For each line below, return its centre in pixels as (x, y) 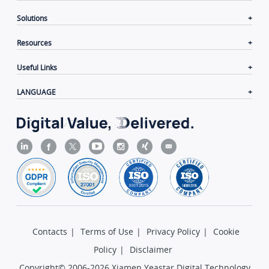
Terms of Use (107, 231)
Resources (35, 43)
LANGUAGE (37, 92)
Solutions (32, 18)
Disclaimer (151, 249)
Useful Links (37, 67)
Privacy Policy (173, 231)
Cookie (226, 231)
